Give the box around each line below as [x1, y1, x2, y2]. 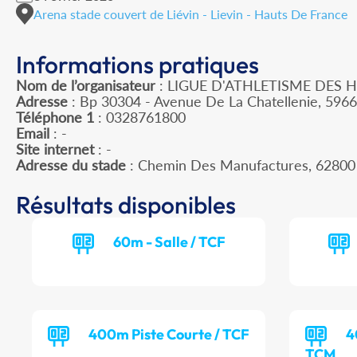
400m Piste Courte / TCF [88, 325, 250, 344]
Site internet [16, 140, 94, 159]
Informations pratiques [16, 49, 259, 80]
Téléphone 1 [16, 108, 94, 127]
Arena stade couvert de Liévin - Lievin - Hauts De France [33, 6, 347, 22]
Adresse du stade [16, 156, 126, 175]
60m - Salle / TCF [112, 233, 226, 252]
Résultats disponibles [16, 190, 236, 221]
